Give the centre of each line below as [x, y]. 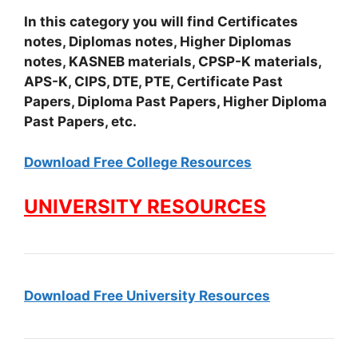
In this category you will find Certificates [161, 22]
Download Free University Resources [147, 296]
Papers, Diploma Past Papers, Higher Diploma [175, 101]
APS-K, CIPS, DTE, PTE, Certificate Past [153, 82]
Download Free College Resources [138, 162]
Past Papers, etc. [80, 121]
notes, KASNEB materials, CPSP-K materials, [173, 62]
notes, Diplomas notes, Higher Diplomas [158, 42]
